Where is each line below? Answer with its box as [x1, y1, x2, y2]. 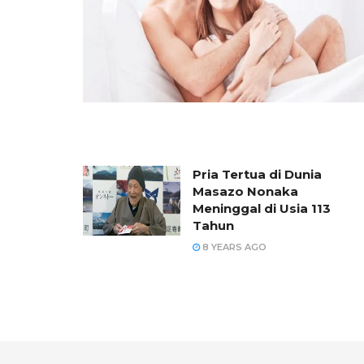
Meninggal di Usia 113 [193, 201, 331, 217]
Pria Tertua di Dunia [193, 167, 322, 183]
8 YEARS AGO [200, 241, 266, 253]
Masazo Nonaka [193, 184, 298, 200]
